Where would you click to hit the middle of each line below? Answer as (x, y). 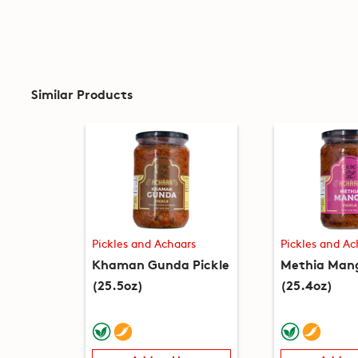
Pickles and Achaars (143, 243)
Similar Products (82, 93)
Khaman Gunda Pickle (160, 264)
